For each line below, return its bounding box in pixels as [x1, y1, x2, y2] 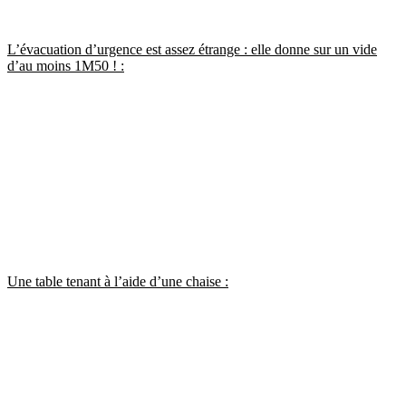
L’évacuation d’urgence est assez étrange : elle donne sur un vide [7, 42, 377, 57]
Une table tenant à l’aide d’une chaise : [7, 274, 228, 289]
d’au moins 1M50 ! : [7, 58, 124, 73]
